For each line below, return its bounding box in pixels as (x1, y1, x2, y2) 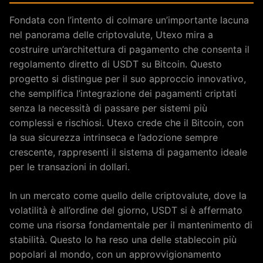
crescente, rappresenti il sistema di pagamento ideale (9, 146, 247, 158)
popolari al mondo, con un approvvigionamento (9, 248, 221, 260)
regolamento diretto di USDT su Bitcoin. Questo (9, 58, 222, 70)
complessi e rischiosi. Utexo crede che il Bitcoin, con (9, 117, 244, 129)
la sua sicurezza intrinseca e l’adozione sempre (9, 131, 218, 143)
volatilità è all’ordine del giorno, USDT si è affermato (9, 204, 242, 216)
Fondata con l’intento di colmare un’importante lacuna (9, 14, 249, 26)
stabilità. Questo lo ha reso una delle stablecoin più (9, 234, 237, 245)
